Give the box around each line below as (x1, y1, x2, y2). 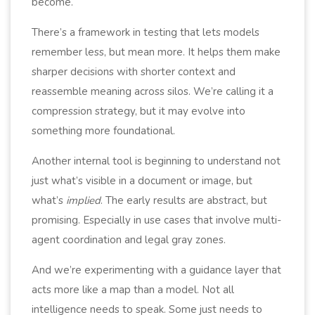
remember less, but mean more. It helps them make (32, 44, 281, 59)
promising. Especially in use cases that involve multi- (32, 212, 281, 227)
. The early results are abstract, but (101, 193, 267, 207)
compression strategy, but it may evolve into (32, 103, 245, 118)
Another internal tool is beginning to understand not (32, 153, 281, 168)
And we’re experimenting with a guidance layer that (32, 262, 281, 277)
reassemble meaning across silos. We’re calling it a (32, 84, 274, 98)
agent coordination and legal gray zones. (32, 232, 226, 247)
